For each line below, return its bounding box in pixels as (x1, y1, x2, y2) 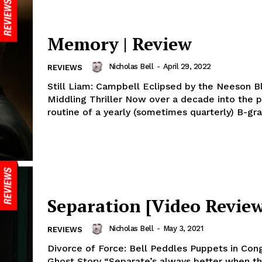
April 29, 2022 (163, 62, 211, 71)
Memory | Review (47, 32, 192, 56)
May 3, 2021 (163, 224, 203, 233)
